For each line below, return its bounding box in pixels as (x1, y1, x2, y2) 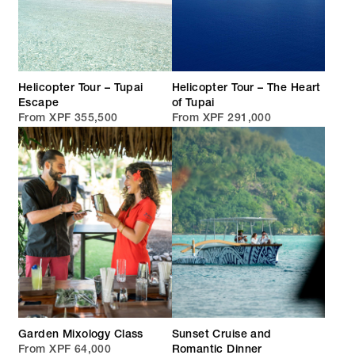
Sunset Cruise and (171, 330, 272, 342)
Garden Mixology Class (18, 330, 143, 342)
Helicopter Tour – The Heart (171, 82, 321, 94)
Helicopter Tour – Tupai (18, 82, 143, 94)
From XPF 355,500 (18, 113, 118, 124)
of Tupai (171, 97, 215, 109)
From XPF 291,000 (171, 113, 272, 124)
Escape (18, 97, 59, 109)
